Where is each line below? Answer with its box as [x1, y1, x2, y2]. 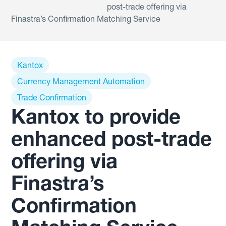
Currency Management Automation [17, 76, 145, 86]
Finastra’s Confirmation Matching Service [11, 14, 161, 24]
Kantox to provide [11, 104, 181, 129]
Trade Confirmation [17, 92, 87, 102]
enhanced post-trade [11, 126, 212, 151]
